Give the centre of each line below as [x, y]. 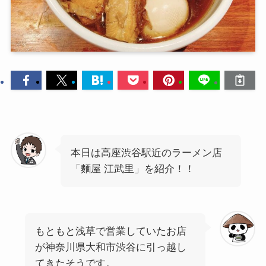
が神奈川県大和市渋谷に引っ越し [110, 247]
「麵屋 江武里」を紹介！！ [132, 169]
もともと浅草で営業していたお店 [110, 231]
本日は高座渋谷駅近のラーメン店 [146, 153]
